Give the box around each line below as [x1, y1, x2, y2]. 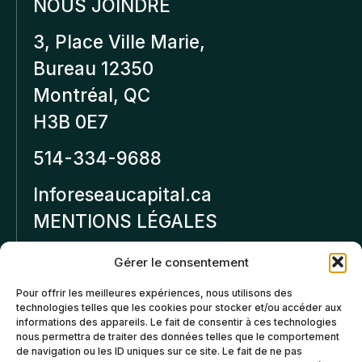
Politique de [33, 246, 137, 268]
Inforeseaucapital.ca [33, 183, 212, 205]
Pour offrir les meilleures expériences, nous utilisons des [16, 287, 293, 299]
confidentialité [33, 272, 159, 295]
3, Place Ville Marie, [33, 30, 205, 53]
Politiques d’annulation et [33, 303, 255, 326]
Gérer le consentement [113, 254, 249, 270]
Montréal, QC [33, 83, 150, 106]
